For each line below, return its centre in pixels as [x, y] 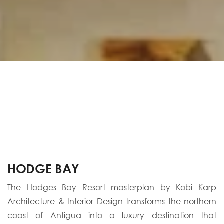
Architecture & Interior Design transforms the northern [112, 201]
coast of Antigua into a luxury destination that [112, 215]
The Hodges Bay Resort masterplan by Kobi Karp [112, 187]
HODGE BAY [44, 168]
